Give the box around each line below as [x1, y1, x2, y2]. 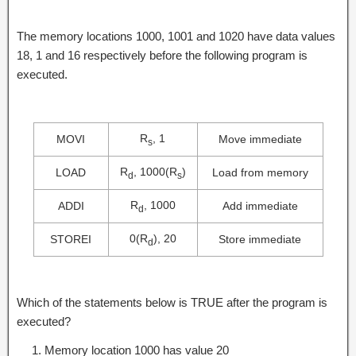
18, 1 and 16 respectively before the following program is [17, 48, 308, 62]
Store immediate [219, 232, 301, 246]
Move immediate [218, 132, 302, 145]
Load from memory [211, 165, 308, 179]
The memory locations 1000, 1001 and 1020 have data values [17, 29, 335, 43]
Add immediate [222, 199, 298, 212]
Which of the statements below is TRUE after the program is [17, 295, 327, 309]
